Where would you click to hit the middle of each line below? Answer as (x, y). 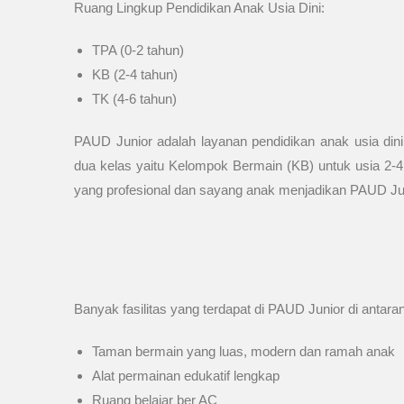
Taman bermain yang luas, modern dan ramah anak (243, 351)
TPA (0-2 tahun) (138, 50)
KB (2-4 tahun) (135, 74)
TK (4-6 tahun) (134, 99)
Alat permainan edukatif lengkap (186, 376)
